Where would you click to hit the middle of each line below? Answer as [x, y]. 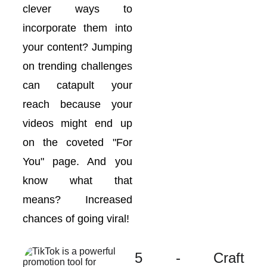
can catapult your [77, 85]
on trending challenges [77, 66]
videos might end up [77, 123]
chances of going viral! [76, 219]
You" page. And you [77, 162]
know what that [77, 181]
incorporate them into [77, 28]
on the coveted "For [77, 142]
